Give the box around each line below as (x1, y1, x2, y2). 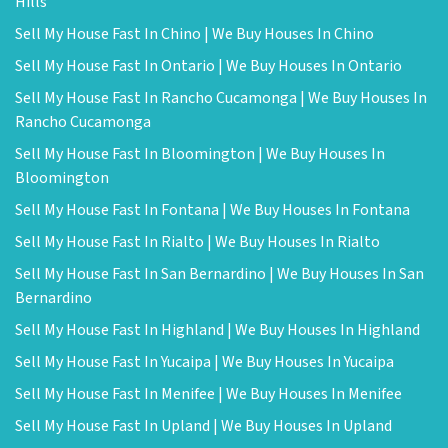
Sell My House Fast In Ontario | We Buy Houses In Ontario (15, 55, 402, 78)
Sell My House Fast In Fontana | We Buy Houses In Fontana (15, 199, 410, 222)
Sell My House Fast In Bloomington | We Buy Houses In (15, 143, 385, 166)
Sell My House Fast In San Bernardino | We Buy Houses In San (15, 263, 424, 286)
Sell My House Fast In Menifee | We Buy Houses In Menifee (15, 383, 402, 406)
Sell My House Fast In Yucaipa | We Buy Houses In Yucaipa (15, 351, 394, 374)
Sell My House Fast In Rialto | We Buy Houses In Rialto (15, 231, 380, 254)
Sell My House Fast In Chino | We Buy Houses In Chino (15, 23, 374, 46)
